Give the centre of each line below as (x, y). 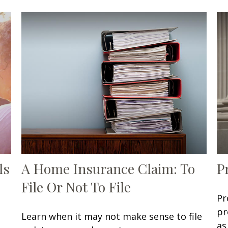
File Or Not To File (76, 187)
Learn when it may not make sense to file (112, 216)
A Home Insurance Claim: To (108, 168)
